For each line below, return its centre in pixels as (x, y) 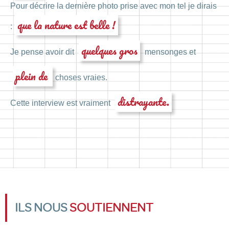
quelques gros (109, 51)
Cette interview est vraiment (61, 103)
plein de (33, 76)
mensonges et (169, 52)
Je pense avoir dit (43, 52)
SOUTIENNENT (111, 207)
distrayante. (143, 102)
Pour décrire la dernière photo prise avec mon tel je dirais (113, 6)
